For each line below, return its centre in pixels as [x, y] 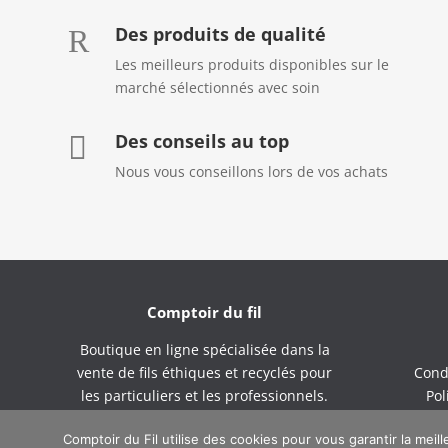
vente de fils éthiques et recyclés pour [205, 372]
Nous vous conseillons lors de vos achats [251, 171]
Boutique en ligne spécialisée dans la [204, 349]
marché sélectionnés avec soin [217, 87]
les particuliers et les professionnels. [205, 395]
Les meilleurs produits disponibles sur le [251, 64]
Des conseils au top [201, 140]
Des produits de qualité [220, 33]
